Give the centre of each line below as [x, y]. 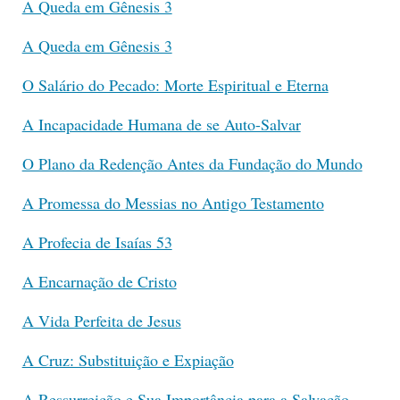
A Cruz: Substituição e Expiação [128, 359]
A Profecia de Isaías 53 [97, 242]
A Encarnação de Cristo [99, 281]
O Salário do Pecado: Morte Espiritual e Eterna [175, 84]
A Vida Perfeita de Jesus [101, 320]
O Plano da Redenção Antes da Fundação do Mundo [192, 163]
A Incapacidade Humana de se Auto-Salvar [161, 124]
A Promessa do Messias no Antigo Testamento [173, 202]
